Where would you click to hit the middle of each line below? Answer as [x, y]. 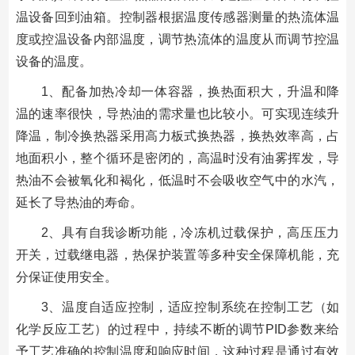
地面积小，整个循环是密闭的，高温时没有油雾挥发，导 [177, 158]
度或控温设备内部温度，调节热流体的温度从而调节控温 [177, 40]
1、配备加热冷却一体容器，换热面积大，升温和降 [190, 92]
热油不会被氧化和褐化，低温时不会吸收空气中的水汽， [177, 181]
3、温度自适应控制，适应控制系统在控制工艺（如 [190, 307]
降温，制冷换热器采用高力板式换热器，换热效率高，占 [177, 136]
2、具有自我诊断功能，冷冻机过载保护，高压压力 [190, 233]
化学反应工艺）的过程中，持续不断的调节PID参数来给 [177, 330]
